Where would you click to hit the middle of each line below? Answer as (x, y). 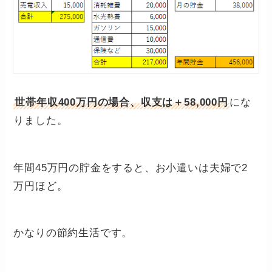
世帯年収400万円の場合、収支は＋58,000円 (121, 102)
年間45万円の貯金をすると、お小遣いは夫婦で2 (131, 168)
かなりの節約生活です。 (73, 233)
